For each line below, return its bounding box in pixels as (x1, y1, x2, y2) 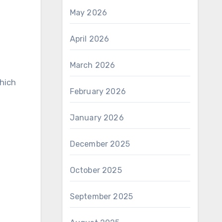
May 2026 (69, 8, 108, 17)
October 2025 (69, 166, 122, 175)
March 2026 (69, 60, 115, 70)
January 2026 (69, 113, 124, 122)
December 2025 (69, 139, 130, 149)
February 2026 (69, 87, 126, 96)
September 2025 (69, 192, 133, 201)
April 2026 (69, 34, 110, 44)
